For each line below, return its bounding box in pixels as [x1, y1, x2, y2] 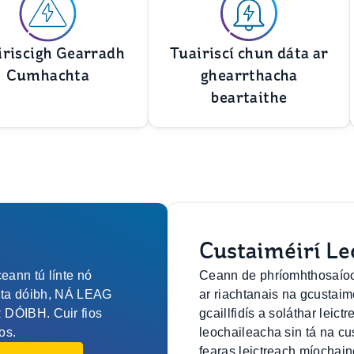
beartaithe [211, 88, 288, 107]
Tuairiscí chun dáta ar [170, 43, 329, 63]
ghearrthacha [201, 66, 298, 85]
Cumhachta [6, 66, 90, 85]
